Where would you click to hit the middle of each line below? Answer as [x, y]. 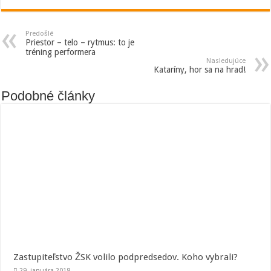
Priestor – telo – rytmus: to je [80, 42]
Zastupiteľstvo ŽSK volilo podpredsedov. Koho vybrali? [126, 257]
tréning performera [61, 52]
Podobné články [48, 96]
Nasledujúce [226, 60]
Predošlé [40, 33]
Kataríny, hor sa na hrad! [199, 69]
